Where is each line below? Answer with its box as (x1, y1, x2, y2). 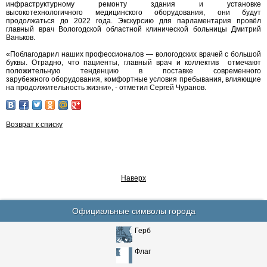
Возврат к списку (6, 120, 63, 129)
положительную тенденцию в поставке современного (6, 67, 261, 75)
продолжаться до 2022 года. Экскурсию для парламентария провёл (6, 17, 261, 25)
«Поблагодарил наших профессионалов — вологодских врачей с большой (6, 50, 261, 58)
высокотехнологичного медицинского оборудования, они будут (6, 8, 261, 17)
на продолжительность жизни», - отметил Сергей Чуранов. (6, 83, 206, 92)
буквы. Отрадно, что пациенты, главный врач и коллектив (6, 58, 223, 67)
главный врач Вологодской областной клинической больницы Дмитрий (6, 25, 261, 33)
